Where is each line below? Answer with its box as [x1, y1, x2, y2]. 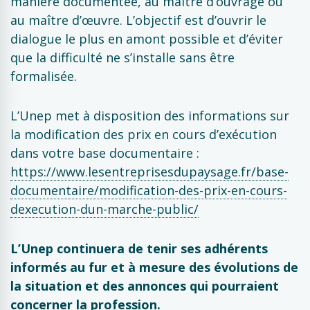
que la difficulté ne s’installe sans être [10, 49, 235, 66]
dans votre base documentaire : [10, 145, 199, 161]
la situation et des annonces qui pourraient [10, 277, 279, 294]
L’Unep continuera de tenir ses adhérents [10, 240, 268, 257]
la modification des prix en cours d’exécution [10, 126, 277, 143]
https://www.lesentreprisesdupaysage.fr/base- [10, 163, 289, 180]
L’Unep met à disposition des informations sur [10, 107, 289, 124]
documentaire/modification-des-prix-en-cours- [10, 182, 287, 199]
